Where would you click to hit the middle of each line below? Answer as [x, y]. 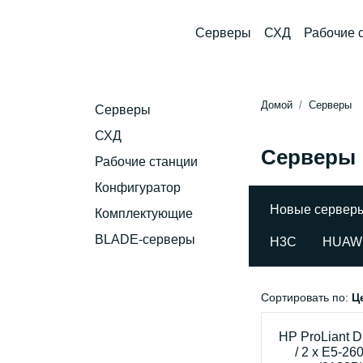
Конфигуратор [138, 188]
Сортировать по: [306, 297]
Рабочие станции [146, 162]
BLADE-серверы [145, 239]
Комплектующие [144, 214]
